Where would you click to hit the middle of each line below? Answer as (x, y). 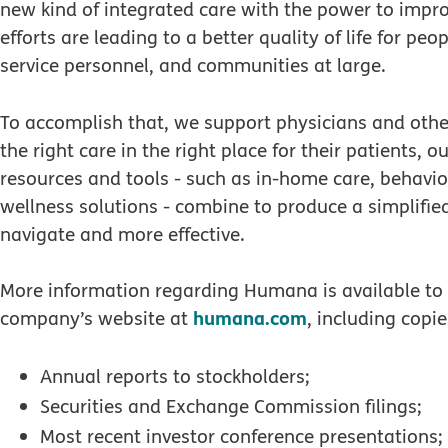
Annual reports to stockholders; (175, 375)
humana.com (250, 317)
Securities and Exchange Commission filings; (231, 405)
